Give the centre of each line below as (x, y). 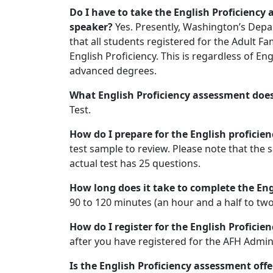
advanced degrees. (113, 71)
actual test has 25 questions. (135, 163)
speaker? (92, 27)
